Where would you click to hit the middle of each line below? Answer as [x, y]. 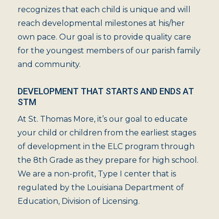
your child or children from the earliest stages [107, 133]
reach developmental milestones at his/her [101, 23]
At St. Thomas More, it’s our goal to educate [103, 119]
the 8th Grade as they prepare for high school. [108, 160]
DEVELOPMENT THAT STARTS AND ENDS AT [106, 91]
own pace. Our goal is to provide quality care [104, 37]
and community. [49, 64]
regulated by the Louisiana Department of [101, 187]
